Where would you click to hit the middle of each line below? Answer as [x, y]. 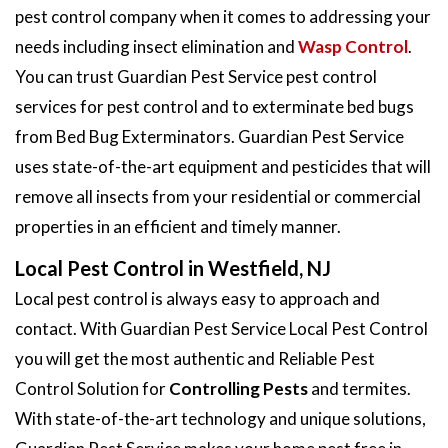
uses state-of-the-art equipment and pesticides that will [223, 166]
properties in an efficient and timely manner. [178, 226]
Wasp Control [353, 46]
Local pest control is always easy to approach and [197, 298]
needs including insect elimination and [156, 46]
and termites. [359, 388]
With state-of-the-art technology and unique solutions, [220, 418]
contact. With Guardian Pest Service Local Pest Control [221, 328]
